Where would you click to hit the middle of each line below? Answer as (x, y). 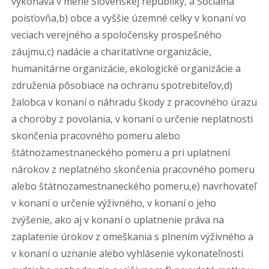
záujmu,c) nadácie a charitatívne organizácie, (112, 52)
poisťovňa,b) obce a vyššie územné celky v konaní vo (129, 18)
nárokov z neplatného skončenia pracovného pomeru (133, 169)
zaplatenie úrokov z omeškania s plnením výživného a (133, 237)
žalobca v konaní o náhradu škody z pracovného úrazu (134, 102)
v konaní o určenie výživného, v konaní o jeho (114, 203)
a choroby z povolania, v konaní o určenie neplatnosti (132, 119)
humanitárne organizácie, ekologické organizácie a (126, 68)
